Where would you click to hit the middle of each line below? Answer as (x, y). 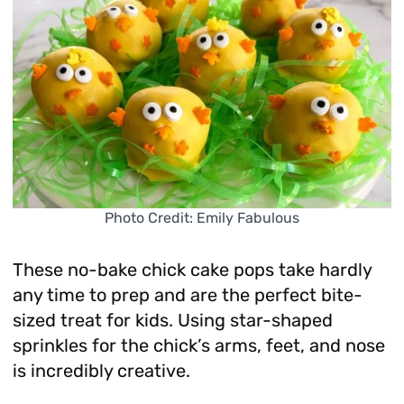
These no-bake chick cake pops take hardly (192, 270)
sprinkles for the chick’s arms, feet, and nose (198, 346)
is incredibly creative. (101, 371)
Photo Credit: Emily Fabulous (202, 218)
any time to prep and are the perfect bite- (187, 295)
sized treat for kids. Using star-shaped (172, 321)
